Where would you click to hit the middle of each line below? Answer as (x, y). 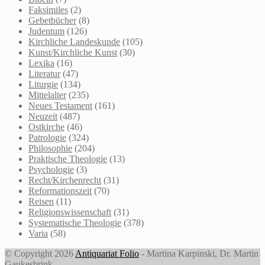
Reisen (41, 201)
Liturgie (43, 84)
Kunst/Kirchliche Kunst (73, 52)
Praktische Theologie (68, 159)
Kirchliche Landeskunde (74, 41)
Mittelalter (47, 95)
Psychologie (51, 169)
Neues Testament (60, 105)
